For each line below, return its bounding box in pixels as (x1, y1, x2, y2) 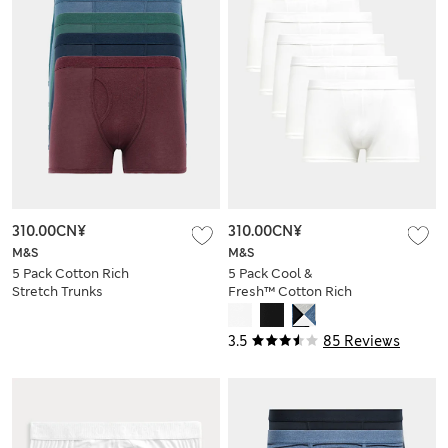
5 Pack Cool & (228, 264, 312, 282)
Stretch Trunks (12, 282, 103, 300)
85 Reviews (323, 331, 400, 350)
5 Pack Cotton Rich (12, 264, 129, 282)
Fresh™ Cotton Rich (228, 282, 352, 300)
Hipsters (228, 300, 282, 318)
